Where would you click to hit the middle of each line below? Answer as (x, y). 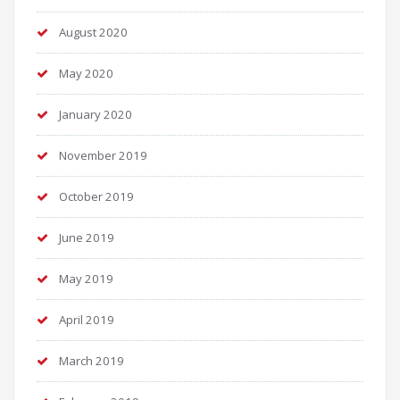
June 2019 (87, 237)
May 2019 (86, 279)
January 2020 (96, 114)
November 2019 (103, 155)
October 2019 (96, 196)
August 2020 (93, 32)
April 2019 (87, 320)
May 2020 (86, 73)
